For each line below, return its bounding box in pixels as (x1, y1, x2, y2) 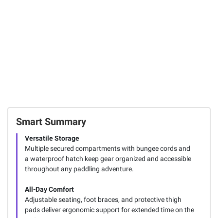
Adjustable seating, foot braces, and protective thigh (24, 195, 182, 203)
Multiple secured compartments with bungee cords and (24, 144, 190, 152)
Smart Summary (16, 115, 86, 127)
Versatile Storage (24, 134, 79, 142)
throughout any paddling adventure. (24, 164, 134, 173)
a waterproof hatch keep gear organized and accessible (24, 154, 191, 163)
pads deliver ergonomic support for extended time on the (24, 205, 194, 214)
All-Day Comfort (24, 185, 74, 193)
